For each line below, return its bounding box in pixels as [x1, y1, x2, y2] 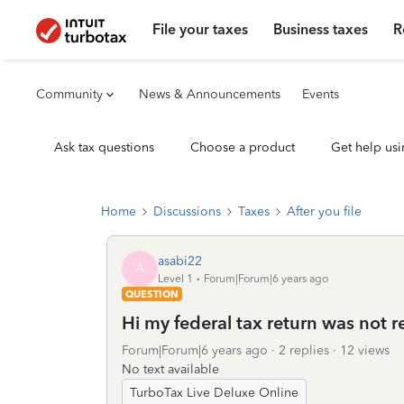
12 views [340, 343, 390, 358]
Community [36, 87, 103, 102]
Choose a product [190, 140, 295, 155]
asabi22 [158, 252, 202, 269]
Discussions [153, 204, 221, 219]
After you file [287, 204, 362, 219]
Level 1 [158, 271, 193, 285]
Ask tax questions [54, 140, 154, 155]
